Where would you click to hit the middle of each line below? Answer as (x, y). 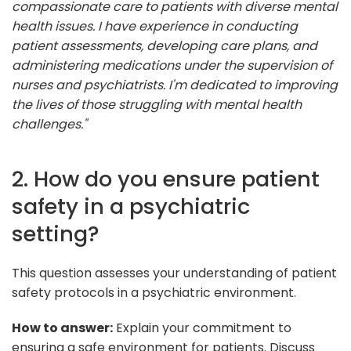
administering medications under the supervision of (172, 65)
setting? (56, 233)
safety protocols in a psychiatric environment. (154, 292)
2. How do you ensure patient (166, 179)
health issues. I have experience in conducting (155, 26)
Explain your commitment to (202, 327)
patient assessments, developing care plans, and (165, 45)
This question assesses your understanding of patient (174, 273)
